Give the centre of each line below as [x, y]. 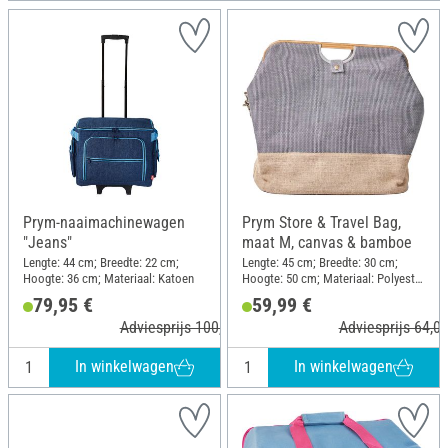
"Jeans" [47, 242]
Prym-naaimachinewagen [104, 222]
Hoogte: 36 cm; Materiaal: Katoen [108, 278]
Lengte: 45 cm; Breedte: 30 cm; [320, 262]
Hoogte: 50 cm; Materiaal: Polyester [333, 278]
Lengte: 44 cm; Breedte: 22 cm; [101, 262]
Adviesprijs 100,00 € [184, 327]
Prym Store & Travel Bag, [321, 222]
